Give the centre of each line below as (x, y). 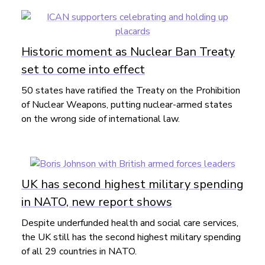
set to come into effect (83, 70)
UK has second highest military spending (132, 185)
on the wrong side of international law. (101, 119)
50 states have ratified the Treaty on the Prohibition (131, 91)
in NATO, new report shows (97, 202)
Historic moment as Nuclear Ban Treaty (128, 52)
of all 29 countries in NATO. (79, 252)
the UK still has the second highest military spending (131, 237)
